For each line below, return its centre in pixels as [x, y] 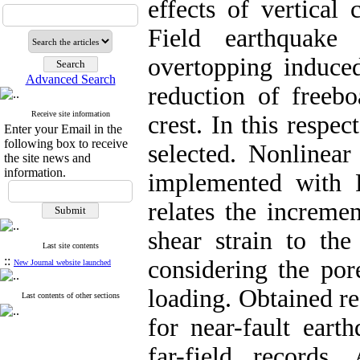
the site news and [47, 158]
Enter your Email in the [63, 129]
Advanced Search [70, 79]
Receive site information [70, 114]
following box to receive [66, 143]
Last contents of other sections [70, 295]
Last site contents [70, 245]
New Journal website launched [62, 262]
